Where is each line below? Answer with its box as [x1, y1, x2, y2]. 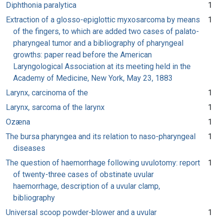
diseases [13, 143, 45, 153]
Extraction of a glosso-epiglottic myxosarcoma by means [6, 15, 200, 24]
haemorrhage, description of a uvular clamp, [13, 181, 160, 191]
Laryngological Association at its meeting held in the [13, 61, 191, 71]
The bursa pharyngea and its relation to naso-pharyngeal [6, 131, 196, 141]
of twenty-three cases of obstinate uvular [13, 169, 154, 179]
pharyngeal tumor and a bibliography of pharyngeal [13, 38, 183, 48]
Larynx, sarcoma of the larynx [6, 102, 105, 112]
